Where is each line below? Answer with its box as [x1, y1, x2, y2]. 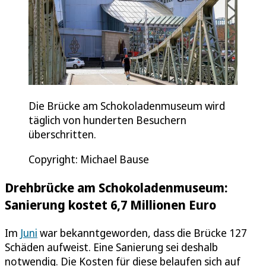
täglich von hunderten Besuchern [28, 112, 186, 127]
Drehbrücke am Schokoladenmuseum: [5, 178, 227, 196]
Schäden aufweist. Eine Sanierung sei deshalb [5, 239, 218, 254]
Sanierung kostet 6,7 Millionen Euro [5, 195, 216, 213]
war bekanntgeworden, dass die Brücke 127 [37, 225, 247, 240]
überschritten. [28, 126, 96, 141]
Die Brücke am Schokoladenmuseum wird [28, 98, 225, 113]
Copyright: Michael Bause [28, 151, 149, 166]
